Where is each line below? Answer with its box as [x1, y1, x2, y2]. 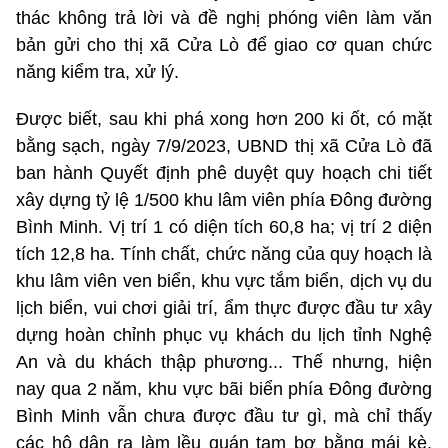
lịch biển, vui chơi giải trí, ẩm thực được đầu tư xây [16, 298, 432, 319]
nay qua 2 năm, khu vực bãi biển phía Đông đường [16, 379, 432, 400]
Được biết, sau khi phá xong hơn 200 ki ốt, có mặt [16, 109, 432, 130]
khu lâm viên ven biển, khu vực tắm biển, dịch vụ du [16, 271, 432, 292]
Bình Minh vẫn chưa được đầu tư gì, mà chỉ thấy [16, 406, 432, 427]
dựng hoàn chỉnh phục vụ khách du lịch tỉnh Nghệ [16, 325, 432, 346]
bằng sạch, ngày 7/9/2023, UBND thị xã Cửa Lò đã [16, 136, 432, 157]
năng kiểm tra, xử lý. [16, 62, 179, 83]
